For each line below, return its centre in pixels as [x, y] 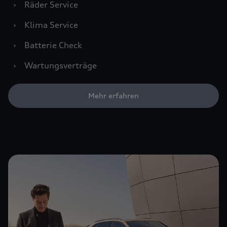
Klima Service [51, 25]
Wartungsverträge [61, 65]
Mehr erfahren [113, 96]
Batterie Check [53, 45]
